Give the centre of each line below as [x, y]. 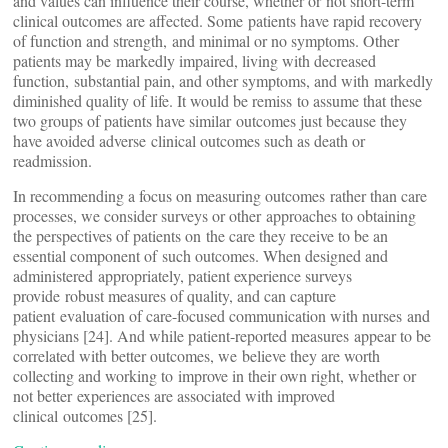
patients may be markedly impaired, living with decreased [194, 60]
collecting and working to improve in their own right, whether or [214, 375]
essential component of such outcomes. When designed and [200, 255]
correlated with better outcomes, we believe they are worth [196, 355]
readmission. [52, 160]
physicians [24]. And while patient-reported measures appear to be [222, 335]
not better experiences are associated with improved [174, 395]
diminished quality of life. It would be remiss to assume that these [217, 100]
